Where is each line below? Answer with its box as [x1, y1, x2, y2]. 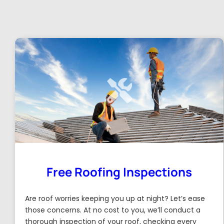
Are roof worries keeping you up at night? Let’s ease [25, 193, 205, 203]
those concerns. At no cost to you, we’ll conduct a [25, 205, 201, 215]
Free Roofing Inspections [46, 163, 192, 180]
